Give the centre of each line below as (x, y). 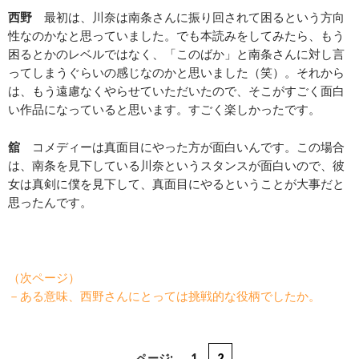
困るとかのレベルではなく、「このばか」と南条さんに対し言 (176, 54)
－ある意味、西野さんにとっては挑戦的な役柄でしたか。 (164, 296)
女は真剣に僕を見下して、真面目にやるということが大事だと (176, 184)
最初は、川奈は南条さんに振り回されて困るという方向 (188, 17)
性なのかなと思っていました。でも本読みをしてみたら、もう (176, 36)
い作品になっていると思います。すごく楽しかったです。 (164, 109)
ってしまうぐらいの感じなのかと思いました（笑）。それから (176, 73)
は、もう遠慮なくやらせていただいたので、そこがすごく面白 (176, 91)
